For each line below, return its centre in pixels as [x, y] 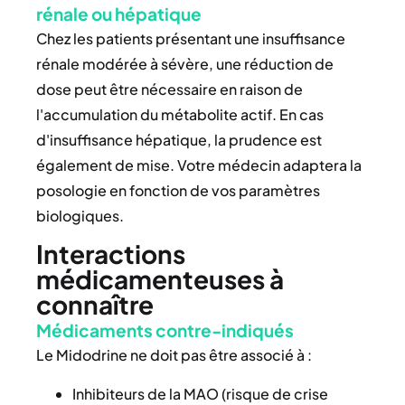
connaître [95, 305]
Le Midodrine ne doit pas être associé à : [174, 355]
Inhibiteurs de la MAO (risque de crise [200, 393]
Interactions [111, 254]
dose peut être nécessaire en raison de [170, 89]
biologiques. [80, 215]
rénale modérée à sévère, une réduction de [185, 63]
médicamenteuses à [160, 279]
